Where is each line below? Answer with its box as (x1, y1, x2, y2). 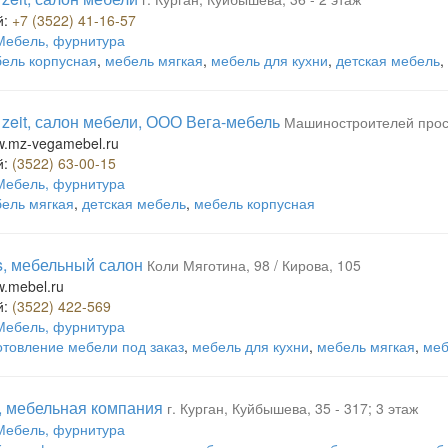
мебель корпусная (194, 193, 315, 213)
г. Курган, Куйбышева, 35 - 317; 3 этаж (167, 398, 418, 418)
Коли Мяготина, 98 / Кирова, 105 (147, 255, 361, 275)
